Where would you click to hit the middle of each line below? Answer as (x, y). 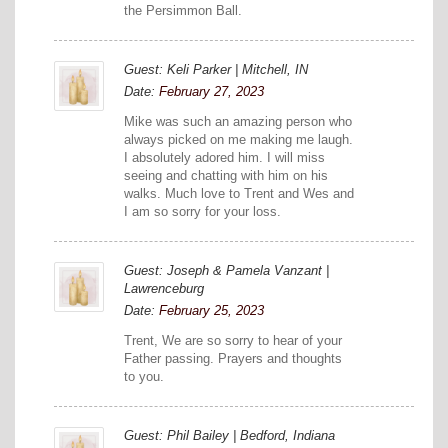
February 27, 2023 (211, 92)
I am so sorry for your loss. (202, 212)
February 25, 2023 (211, 311)
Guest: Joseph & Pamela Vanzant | (226, 271)
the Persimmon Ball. (183, 11)
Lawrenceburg (164, 289)
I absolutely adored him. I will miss (224, 158)
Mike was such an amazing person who (238, 122)
